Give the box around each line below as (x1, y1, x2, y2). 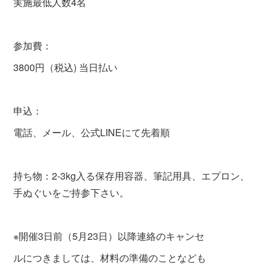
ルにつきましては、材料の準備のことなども (13, 251, 207, 265)
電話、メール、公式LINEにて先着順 (13, 125, 171, 140)
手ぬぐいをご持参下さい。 (13, 186, 130, 200)
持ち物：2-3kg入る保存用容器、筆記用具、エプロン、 (13, 169, 250, 183)
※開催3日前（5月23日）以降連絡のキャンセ (13, 229, 205, 243)
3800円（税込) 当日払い (13, 60, 118, 75)
